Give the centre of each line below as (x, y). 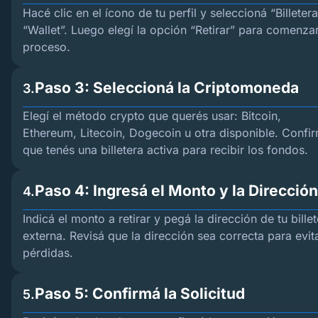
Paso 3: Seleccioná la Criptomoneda (167, 88)
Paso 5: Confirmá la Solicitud (140, 294)
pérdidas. (48, 253)
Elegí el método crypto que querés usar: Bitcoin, (152, 116)
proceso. (46, 47)
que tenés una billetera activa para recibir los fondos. (165, 150)
